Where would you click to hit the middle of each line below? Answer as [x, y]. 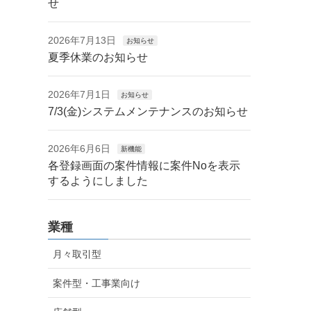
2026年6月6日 [79, 149]
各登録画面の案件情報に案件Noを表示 [144, 166]
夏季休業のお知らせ [98, 58]
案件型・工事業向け [96, 284]
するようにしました [98, 181]
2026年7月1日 [79, 95]
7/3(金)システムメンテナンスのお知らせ [148, 112]
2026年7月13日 [82, 41]
